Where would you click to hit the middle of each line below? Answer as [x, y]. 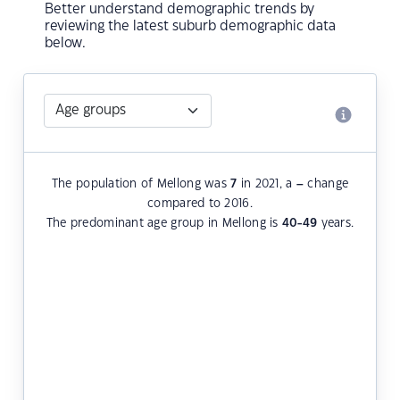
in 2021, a [267, 184]
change [326, 184]
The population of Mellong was [141, 184]
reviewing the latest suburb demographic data [190, 27]
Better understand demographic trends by [179, 10]
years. [336, 224]
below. [65, 44]
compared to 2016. [200, 204]
